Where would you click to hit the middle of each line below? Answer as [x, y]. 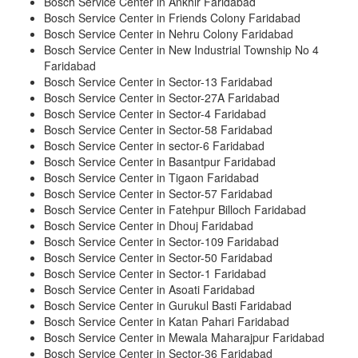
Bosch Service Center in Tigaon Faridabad [151, 178]
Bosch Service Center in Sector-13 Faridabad [158, 82]
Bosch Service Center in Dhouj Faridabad [149, 226]
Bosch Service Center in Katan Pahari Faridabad [167, 322]
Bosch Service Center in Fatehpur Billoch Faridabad [175, 210]
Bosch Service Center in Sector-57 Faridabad [158, 194]
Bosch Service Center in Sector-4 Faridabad [155, 114]
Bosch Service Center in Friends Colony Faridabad [172, 18]
